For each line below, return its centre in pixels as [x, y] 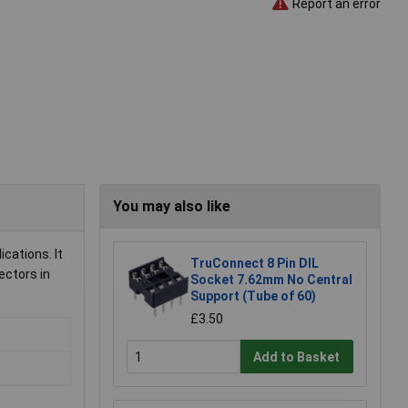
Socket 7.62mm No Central [271, 279]
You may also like [172, 206]
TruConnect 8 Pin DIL [255, 263]
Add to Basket [297, 357]
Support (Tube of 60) [253, 296]
